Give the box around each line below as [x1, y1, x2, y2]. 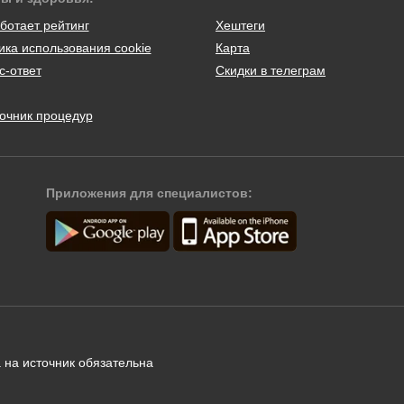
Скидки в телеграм [216, 62, 326, 78]
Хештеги [216, 17, 265, 32]
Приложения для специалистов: [46, 185, 253, 200]
